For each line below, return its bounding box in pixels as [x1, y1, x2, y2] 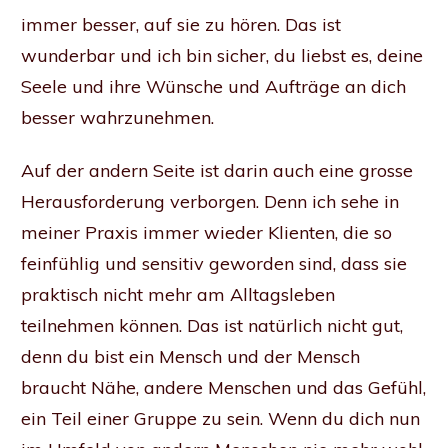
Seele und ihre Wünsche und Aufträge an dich [21, 74, 406, 98]
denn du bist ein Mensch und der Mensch [21, 344, 360, 368]
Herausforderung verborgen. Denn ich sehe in [21, 189, 399, 213]
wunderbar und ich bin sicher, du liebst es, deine [21, 43, 423, 67]
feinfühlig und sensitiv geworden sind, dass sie [21, 251, 407, 275]
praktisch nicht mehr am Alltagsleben [21, 282, 335, 306]
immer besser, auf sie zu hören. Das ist [21, 12, 341, 36]
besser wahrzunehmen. [21, 105, 214, 129]
